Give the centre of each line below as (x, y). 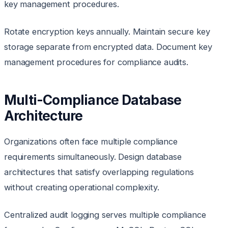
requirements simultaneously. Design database (93, 157)
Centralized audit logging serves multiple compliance (105, 215)
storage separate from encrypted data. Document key (108, 47)
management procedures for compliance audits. (96, 62)
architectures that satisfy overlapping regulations (99, 172)
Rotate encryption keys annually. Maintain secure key (107, 32)
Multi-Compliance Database (93, 100)
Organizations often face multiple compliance (91, 142)
